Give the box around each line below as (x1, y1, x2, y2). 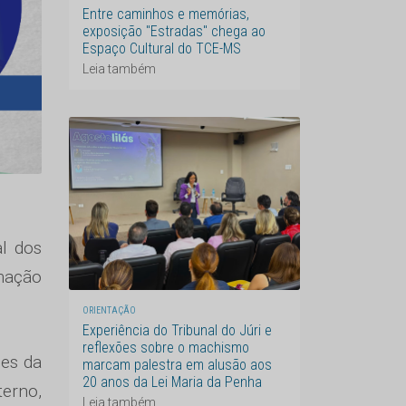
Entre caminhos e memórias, (82, 5, 249, 23)
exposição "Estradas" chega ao (82, 22, 266, 40)
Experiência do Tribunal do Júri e (82, 321, 272, 339)
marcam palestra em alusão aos (82, 355, 272, 373)
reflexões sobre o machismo (82, 338, 249, 356)
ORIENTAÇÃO (82, 304, 136, 315)
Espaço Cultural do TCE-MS (82, 39, 241, 57)
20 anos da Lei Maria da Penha (82, 372, 262, 391)
